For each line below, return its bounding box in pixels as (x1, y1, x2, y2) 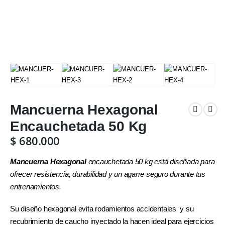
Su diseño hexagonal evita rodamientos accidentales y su (10, 204, 194, 213)
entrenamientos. (10, 183, 61, 191)
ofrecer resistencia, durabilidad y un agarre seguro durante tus (10, 170, 205, 179)
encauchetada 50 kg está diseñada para (88, 158, 215, 166)
